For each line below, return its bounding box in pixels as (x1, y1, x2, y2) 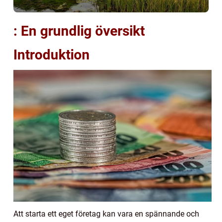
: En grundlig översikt (13, 22, 145, 39)
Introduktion (13, 46, 90, 63)
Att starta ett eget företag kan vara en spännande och (13, 209, 199, 219)
